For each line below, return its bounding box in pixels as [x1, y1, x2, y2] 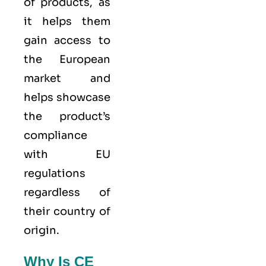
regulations [24, 166, 85, 180]
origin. [24, 223, 59, 237]
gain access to [24, 33, 110, 47]
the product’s [24, 109, 110, 123]
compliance [24, 128, 87, 142]
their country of [24, 204, 110, 218]
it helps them [24, 14, 110, 28]
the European [24, 52, 110, 66]
